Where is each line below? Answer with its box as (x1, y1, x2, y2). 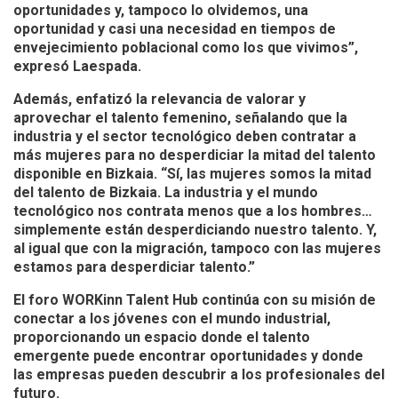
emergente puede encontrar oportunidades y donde (13, 346, 363, 364)
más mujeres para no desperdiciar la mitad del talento (13, 146, 376, 163)
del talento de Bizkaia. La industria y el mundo (13, 183, 318, 201)
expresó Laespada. (13, 57, 141, 75)
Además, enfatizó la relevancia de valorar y (13, 90, 306, 107)
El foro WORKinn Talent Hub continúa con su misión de (13, 291, 376, 308)
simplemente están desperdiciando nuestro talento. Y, (13, 220, 377, 238)
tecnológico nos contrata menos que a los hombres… (13, 202, 372, 219)
